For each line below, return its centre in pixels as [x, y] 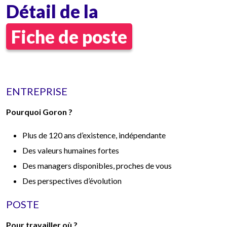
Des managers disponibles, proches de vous [97, 165]
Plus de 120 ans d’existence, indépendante [94, 135]
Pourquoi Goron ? [39, 111]
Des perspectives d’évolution [72, 180]
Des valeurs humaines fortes [71, 150]
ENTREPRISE [37, 91]
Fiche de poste [69, 36]
